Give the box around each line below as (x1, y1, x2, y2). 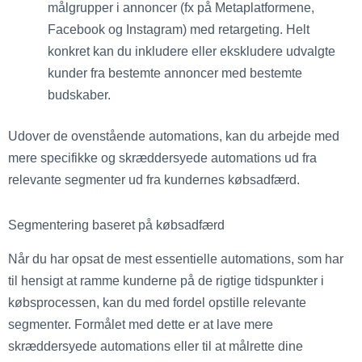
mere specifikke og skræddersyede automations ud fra (8, 150, 317, 166)
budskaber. (48, 86, 121, 102)
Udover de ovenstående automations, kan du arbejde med (8, 128, 339, 144)
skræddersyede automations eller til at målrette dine (8, 339, 303, 354)
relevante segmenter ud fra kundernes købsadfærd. (8, 172, 300, 187)
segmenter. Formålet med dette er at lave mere (8, 317, 273, 332)
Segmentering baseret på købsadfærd (8, 217, 225, 233)
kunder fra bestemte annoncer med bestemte (48, 65, 303, 80)
